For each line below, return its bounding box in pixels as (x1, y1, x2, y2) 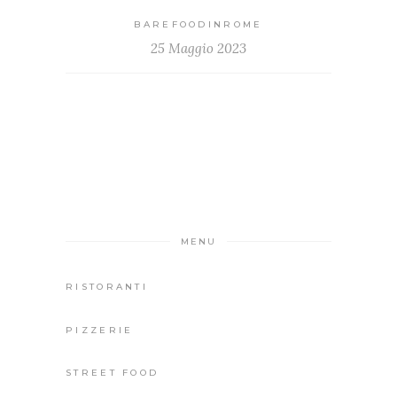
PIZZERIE (66, 323, 134, 336)
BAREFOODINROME (134, 18, 263, 30)
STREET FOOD (66, 367, 160, 379)
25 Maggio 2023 (151, 39, 246, 57)
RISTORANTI (66, 281, 148, 293)
